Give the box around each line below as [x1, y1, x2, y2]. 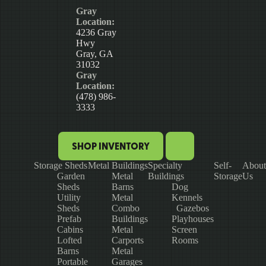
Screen [172, 224, 197, 235]
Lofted [57, 235, 82, 246]
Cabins [57, 224, 83, 235]
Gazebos [176, 203, 209, 214]
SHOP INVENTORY [71, 139, 150, 154]
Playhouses [172, 214, 214, 224]
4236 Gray [76, 27, 117, 38]
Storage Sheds [34, 160, 87, 171]
